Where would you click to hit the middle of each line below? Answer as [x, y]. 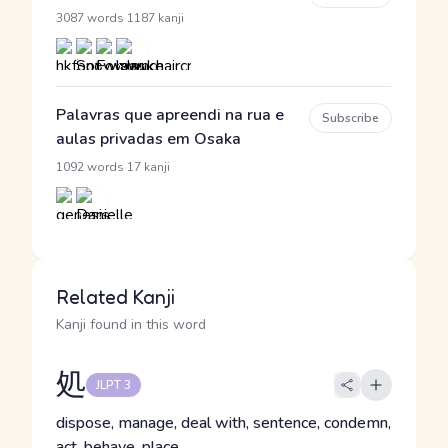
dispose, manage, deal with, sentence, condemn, [223, 423]
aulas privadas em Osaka [148, 139]
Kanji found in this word [131, 324]
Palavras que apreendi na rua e [170, 115]
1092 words [90, 167]
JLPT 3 [113, 385]
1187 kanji [155, 18]
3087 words [90, 18]
